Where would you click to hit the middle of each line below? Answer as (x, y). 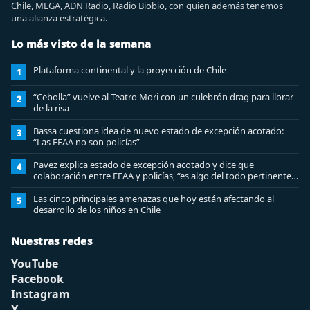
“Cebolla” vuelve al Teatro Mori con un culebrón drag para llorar (163, 97)
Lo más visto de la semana (81, 44)
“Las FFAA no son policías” (86, 142)
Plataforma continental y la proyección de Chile (130, 70)
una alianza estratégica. (59, 18)
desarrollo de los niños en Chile (97, 210)
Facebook (37, 279)
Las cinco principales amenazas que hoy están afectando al (154, 199)
